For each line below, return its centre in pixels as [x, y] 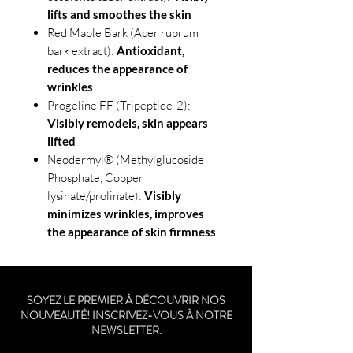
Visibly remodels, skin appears [128, 123]
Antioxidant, [150, 50]
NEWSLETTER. [126, 330]
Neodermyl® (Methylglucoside [126, 159]
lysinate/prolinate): [96, 195]
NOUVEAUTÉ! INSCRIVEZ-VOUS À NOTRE [126, 315]
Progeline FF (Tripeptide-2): [119, 105]
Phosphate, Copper [95, 177]
